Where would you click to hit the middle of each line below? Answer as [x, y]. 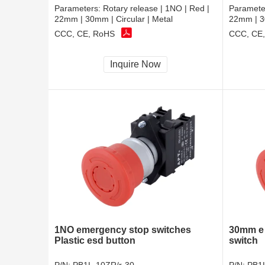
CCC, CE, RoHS [85, 33]
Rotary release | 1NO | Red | [156, 9]
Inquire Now [135, 64]
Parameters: [79, 9]
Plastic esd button [95, 241]
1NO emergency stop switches [123, 230]
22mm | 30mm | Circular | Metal [114, 19]
